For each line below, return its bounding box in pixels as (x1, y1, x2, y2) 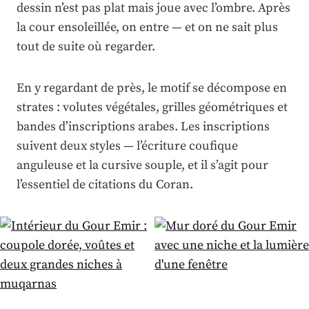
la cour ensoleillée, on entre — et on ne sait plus (17, 19, 278, 36)
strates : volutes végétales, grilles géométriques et (17, 99, 288, 116)
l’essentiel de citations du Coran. (17, 177, 193, 193)
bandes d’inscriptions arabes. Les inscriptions (17, 119, 270, 135)
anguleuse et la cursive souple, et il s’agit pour (17, 157, 268, 174)
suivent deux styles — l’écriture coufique (17, 138, 238, 154)
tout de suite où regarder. (17, 39, 155, 55)
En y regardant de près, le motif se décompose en (17, 80, 287, 97)
